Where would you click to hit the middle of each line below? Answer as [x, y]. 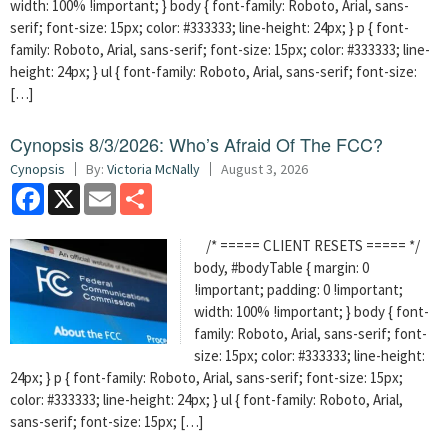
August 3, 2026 [264, 169]
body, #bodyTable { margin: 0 [282, 267]
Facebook [74, 190]
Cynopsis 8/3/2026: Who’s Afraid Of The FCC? [196, 144]
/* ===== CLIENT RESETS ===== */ [307, 245]
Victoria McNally [153, 169]
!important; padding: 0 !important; [299, 289]
